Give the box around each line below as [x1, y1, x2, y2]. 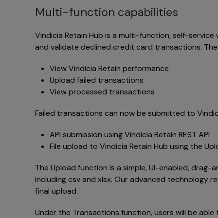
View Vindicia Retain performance [50, 63, 169, 73]
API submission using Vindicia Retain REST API [50, 129, 210, 140]
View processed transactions [50, 87, 155, 97]
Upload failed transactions [50, 75, 144, 85]
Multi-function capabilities [35, 4, 178, 19]
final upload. [35, 186, 78, 196]
